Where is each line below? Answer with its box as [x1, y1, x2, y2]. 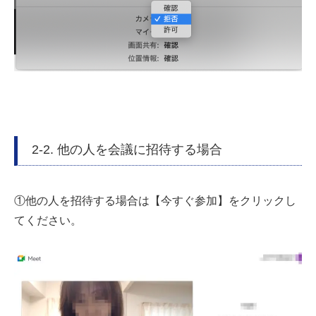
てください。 [14, 214, 82, 227]
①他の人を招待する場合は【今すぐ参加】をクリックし [14, 195, 296, 207]
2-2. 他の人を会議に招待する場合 [32, 142, 222, 157]
